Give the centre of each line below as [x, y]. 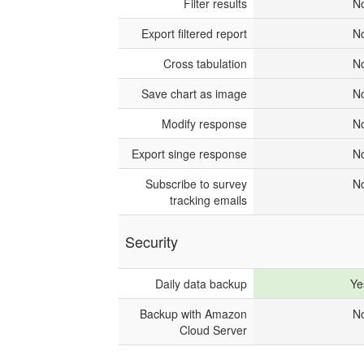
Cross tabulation [205, 63]
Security [152, 241]
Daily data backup [201, 284]
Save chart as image [194, 93]
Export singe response [189, 154]
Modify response [204, 123]
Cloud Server [213, 330]
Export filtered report [194, 33]
